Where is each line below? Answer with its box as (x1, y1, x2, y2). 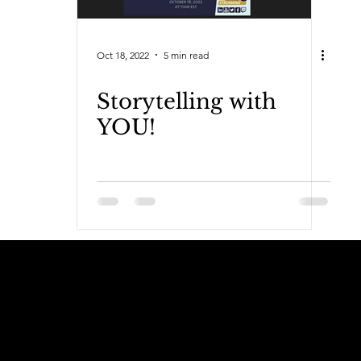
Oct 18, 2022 (97, 48, 149, 61)
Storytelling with (97, 89, 276, 114)
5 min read (164, 48, 209, 61)
